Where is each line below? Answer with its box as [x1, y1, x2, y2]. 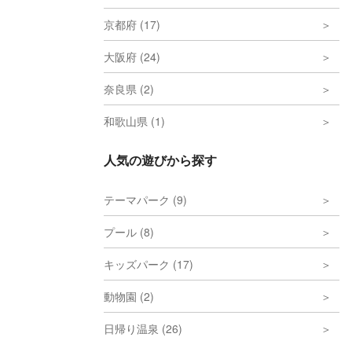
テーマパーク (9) [104, 192, 187, 207]
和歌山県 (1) [104, 113, 165, 129]
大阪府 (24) [104, 49, 160, 64]
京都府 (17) [104, 16, 160, 32]
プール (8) [104, 224, 154, 240]
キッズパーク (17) [104, 256, 193, 272]
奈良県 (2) [104, 81, 154, 97]
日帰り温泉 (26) [104, 321, 182, 336]
